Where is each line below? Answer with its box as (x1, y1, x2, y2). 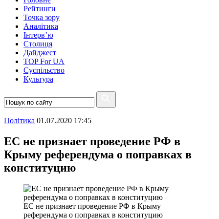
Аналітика (23, 22, 58, 30)
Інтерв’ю (23, 31, 53, 39)
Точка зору (23, 13, 60, 22)
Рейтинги (23, 4, 56, 13)
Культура (23, 75, 53, 83)
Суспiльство (23, 66, 65, 74)
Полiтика (4, 116, 35, 125)
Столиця (23, 40, 52, 48)
